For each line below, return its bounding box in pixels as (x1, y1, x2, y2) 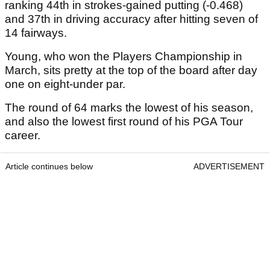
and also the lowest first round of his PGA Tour (5, 115, 243, 128)
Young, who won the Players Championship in (5, 50, 242, 63)
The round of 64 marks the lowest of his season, (5, 101, 253, 115)
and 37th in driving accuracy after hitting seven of (5, 13, 258, 26)
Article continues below (5, 162, 93, 172)
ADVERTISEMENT (193, 162, 265, 172)
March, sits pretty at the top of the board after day (5, 64, 257, 77)
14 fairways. (5, 27, 67, 40)
